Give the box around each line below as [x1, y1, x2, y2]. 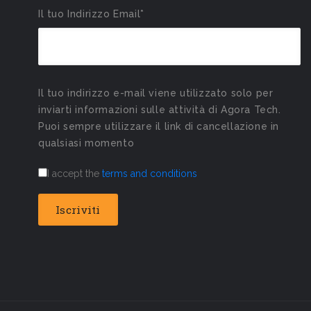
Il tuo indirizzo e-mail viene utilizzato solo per [38, 87, 274, 99]
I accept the [47, 167, 102, 179]
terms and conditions [102, 167, 197, 179]
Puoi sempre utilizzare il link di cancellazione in [38, 120, 280, 132]
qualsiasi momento [38, 137, 135, 149]
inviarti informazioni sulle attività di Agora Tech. [38, 103, 281, 115]
